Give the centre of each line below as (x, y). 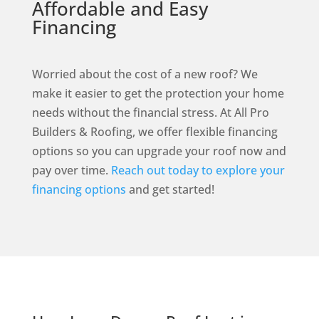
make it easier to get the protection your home (158, 93)
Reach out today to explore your (198, 170)
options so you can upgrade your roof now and (159, 151)
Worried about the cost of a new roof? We (145, 74)
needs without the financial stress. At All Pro (150, 112)
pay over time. (71, 170)
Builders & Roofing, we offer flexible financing (155, 131)
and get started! (170, 189)
